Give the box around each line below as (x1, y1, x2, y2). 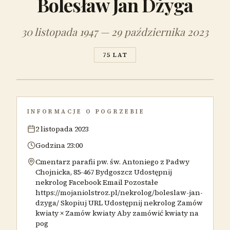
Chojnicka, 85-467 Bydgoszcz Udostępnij (35, 167, 172, 177)
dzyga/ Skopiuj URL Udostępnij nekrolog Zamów (35, 198, 203, 208)
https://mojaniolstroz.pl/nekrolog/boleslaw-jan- (35, 187, 203, 198)
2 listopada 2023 (35, 124, 89, 134)
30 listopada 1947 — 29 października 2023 (22, 25, 208, 39)
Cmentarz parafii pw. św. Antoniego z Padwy (35, 157, 189, 167)
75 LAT (102, 51, 128, 59)
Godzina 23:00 (35, 140, 83, 150)
